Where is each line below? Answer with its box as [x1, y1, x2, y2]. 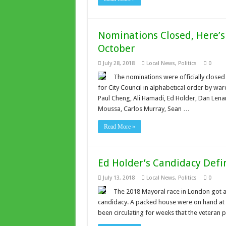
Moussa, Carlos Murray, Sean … [97, 105, 190, 112]
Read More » [103, 123, 135, 130]
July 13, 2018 [102, 175, 135, 181]
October [97, 42, 135, 54]
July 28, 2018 [102, 60, 135, 67]
